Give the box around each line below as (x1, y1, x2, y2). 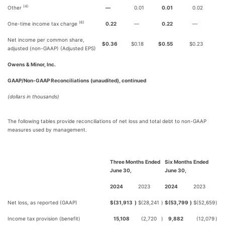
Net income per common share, (8, 37, 84, 43)
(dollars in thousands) (8, 93, 59, 99)
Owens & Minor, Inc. (8, 61, 56, 67)
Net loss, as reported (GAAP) (8, 199, 77, 205)
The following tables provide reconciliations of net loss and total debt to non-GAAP (8, 118, 206, 124)
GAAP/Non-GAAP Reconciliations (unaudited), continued (8, 77, 146, 83)
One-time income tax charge (8, 21, 79, 27)
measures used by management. (8, 127, 87, 133)
